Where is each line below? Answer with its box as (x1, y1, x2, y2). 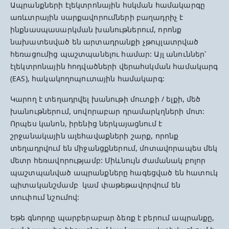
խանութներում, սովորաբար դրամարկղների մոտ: (10, 106, 205, 116)
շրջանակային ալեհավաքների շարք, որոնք (10, 131, 179, 141)
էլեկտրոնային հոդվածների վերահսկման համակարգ (10, 61, 218, 71)
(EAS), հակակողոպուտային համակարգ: (10, 74, 165, 83)
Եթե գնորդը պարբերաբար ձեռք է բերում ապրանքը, (10, 213, 215, 222)
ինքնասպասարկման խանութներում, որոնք (10, 25, 182, 34)
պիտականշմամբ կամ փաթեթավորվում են (10, 180, 183, 190)
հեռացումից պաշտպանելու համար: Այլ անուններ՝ (10, 49, 207, 59)
